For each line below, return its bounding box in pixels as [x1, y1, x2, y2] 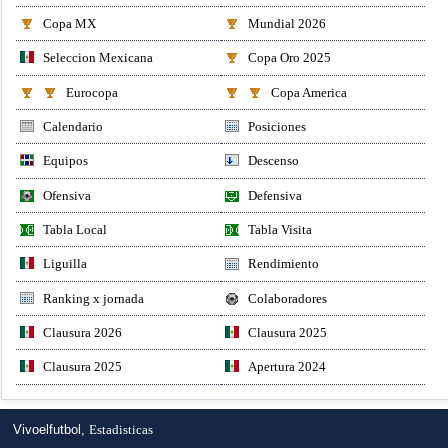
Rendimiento [247, 256, 319, 272]
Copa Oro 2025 [247, 50, 331, 66]
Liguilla [43, 256, 88, 272]
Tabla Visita [247, 221, 312, 237]
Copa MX [43, 15, 97, 31]
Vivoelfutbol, [13, 422, 90, 438]
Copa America [270, 84, 347, 100]
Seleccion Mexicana [43, 50, 154, 66]
